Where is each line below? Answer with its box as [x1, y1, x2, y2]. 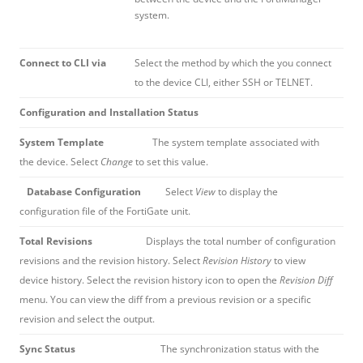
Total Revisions [19, 233, 146, 248]
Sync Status [19, 341, 160, 356]
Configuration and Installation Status [19, 105, 199, 119]
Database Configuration [27, 184, 165, 199]
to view [274, 253, 305, 267]
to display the [218, 184, 278, 199]
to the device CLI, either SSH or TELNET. [135, 75, 313, 89]
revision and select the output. [19, 311, 155, 326]
